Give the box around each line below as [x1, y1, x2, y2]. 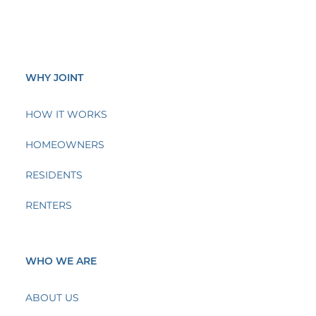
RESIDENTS [25, 169, 83, 182]
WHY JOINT [25, 71, 83, 85]
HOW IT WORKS [25, 108, 107, 121]
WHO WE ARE [25, 254, 97, 267]
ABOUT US [25, 291, 79, 304]
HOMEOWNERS [25, 138, 104, 152]
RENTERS [25, 199, 72, 212]
